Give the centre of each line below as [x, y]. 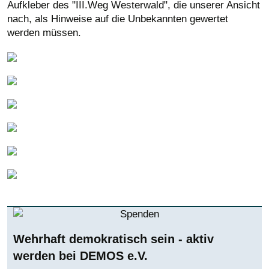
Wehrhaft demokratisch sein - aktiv [113, 239]
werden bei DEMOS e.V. [80, 256]
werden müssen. [44, 33]
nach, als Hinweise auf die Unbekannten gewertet [118, 19]
